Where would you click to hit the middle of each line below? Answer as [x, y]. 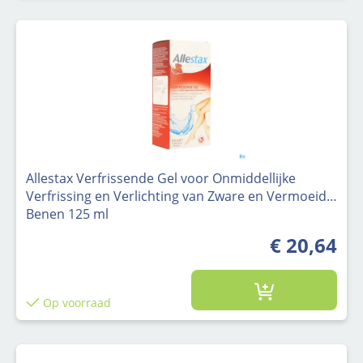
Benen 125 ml [67, 214]
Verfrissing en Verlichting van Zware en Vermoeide [180, 196]
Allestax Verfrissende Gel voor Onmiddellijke [161, 179]
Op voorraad [75, 302]
